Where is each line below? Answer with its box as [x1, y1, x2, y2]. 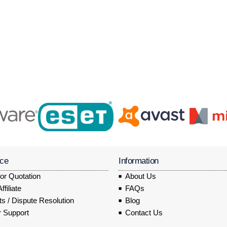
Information [119, 156, 159, 166]
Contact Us [125, 208, 163, 217]
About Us [125, 171, 156, 180]
